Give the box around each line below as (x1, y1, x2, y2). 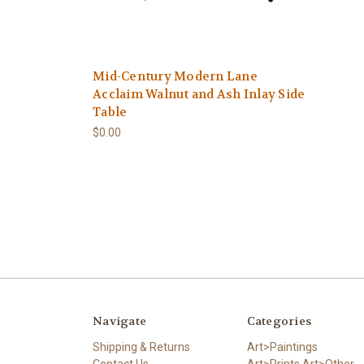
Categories (246, 313, 311, 328)
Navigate (93, 313, 146, 328)
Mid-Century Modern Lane (93, 67, 258, 84)
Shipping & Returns (93, 340, 190, 353)
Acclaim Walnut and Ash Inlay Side (93, 85, 305, 102)
